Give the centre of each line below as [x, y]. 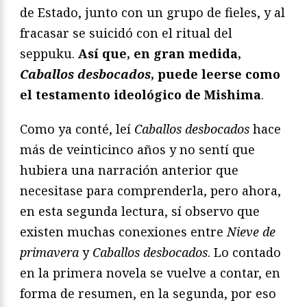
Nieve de [251, 231]
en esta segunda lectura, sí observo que [140, 211]
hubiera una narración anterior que [129, 170]
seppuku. [49, 53]
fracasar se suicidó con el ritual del [126, 33]
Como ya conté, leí [77, 128]
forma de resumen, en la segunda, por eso [148, 293]
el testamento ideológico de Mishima [140, 94]
